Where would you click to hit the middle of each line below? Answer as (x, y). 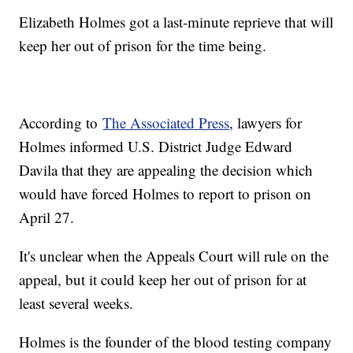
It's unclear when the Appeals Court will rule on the (174, 256)
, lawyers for (266, 123)
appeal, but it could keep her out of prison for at (163, 280)
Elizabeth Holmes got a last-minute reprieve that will (176, 22)
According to (61, 123)
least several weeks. (76, 303)
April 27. (47, 217)
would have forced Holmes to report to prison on (165, 194)
